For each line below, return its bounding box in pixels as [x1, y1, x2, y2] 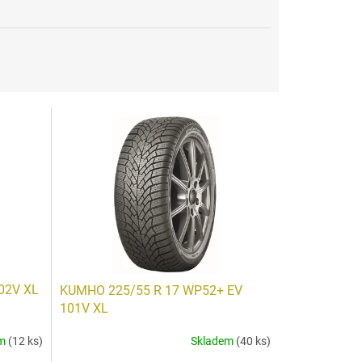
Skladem [190, 335, 236, 348]
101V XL [59, 300, 108, 316]
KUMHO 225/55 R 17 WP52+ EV [59, 282, 242, 298]
